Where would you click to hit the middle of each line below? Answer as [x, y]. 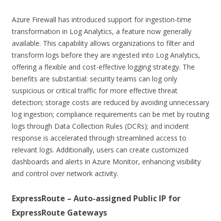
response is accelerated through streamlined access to [99, 138]
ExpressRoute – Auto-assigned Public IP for [96, 198]
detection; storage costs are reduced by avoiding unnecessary [110, 102]
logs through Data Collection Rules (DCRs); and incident [100, 126]
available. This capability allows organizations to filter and [103, 43]
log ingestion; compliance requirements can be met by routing [110, 114]
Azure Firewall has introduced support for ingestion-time [102, 19]
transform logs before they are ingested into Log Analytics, [106, 55]
